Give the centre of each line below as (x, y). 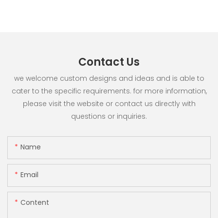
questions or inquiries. (109, 117)
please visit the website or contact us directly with (109, 104)
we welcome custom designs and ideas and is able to (109, 79)
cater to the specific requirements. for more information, (109, 91)
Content (35, 202)
